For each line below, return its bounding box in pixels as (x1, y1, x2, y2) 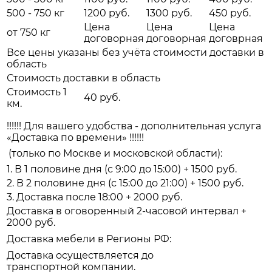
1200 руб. (84, 7, 129, 19)
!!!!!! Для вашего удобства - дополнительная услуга (7, 120, 261, 132)
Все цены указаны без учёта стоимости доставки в (7, 47, 264, 59)
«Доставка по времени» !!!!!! (7, 132, 144, 144)
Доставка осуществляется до (7, 250, 154, 262)
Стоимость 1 (7, 86, 67, 98)
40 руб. (84, 92, 120, 104)
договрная (209, 33, 263, 45)
